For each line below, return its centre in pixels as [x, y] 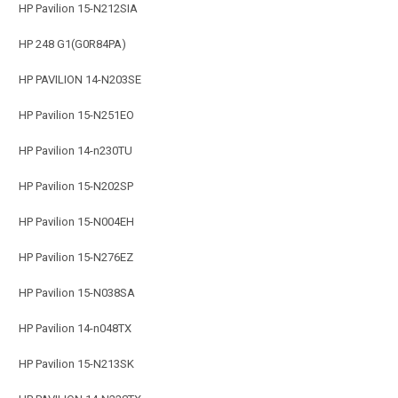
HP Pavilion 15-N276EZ [76, 257]
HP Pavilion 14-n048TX [75, 328]
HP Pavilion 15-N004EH [76, 221]
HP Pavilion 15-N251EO [76, 115]
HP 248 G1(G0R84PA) [72, 44]
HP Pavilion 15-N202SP [76, 186]
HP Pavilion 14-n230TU [76, 150]
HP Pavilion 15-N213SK [76, 363]
